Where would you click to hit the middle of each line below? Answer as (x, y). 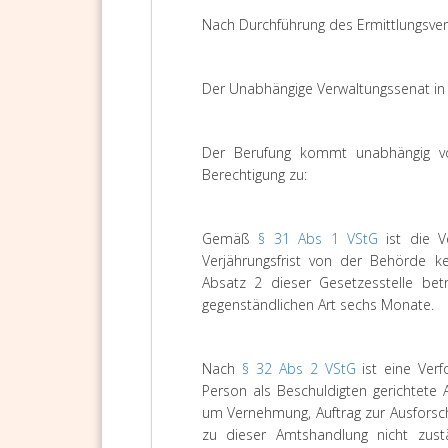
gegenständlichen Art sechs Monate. (318, 304)
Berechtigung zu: (254, 174)
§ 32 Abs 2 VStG (298, 368)
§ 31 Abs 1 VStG (318, 238)
